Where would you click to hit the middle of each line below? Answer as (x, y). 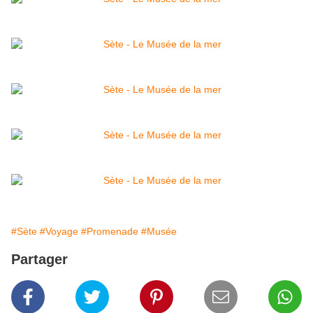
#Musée (159, 232)
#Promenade (110, 232)
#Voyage (59, 232)
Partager (39, 260)
